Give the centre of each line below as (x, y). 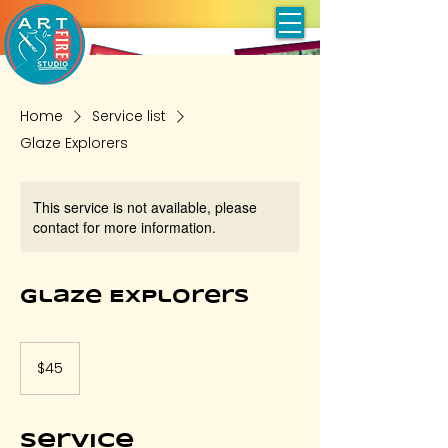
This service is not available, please (145, 207)
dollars (36, 370)
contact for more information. (124, 227)
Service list (129, 116)
